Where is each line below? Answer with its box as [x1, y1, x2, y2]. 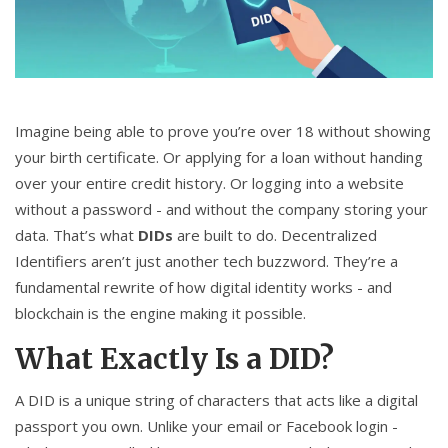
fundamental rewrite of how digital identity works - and [15, 277, 392, 298]
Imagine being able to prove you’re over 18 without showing [15, 121, 431, 142]
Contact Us [15, 47, 91, 67]
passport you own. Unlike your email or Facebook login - [15, 416, 398, 437]
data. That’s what [15, 225, 138, 246]
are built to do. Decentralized [173, 225, 377, 246]
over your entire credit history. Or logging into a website [15, 173, 404, 194]
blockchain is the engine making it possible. [15, 303, 306, 324]
